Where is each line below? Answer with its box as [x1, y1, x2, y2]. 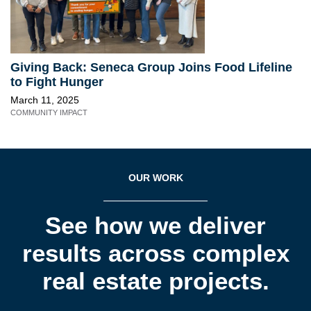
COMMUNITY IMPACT [10, 108, 87, 117]
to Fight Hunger [10, 74, 103, 89]
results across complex [22, 239, 289, 267]
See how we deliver [45, 211, 266, 239]
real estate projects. [42, 267, 269, 294]
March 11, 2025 [10, 94, 79, 106]
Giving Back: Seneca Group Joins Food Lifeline [10, 60, 292, 74]
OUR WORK [128, 171, 183, 183]
